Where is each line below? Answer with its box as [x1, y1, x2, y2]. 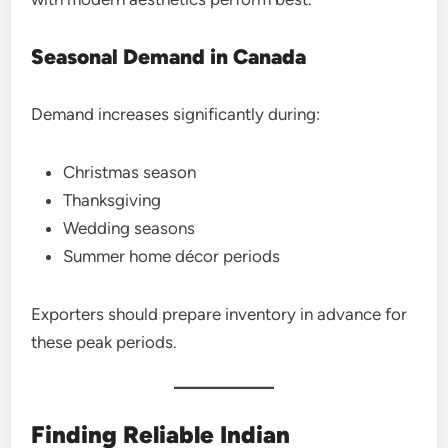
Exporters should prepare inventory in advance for [31, 303, 408, 324]
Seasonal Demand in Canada [31, 43, 307, 69]
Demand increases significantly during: [31, 103, 321, 124]
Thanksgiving [63, 189, 162, 210]
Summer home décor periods [63, 245, 281, 266]
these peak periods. [31, 331, 178, 352]
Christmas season [63, 161, 197, 182]
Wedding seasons [63, 217, 196, 238]
